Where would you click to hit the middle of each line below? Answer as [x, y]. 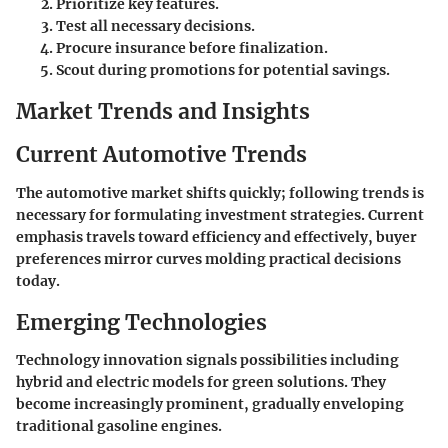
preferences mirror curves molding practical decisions [208, 258]
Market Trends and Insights [163, 111]
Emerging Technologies [141, 322]
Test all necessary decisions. [155, 25]
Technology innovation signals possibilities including [207, 360]
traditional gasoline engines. [119, 426]
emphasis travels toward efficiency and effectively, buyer [216, 236]
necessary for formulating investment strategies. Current [220, 214]
